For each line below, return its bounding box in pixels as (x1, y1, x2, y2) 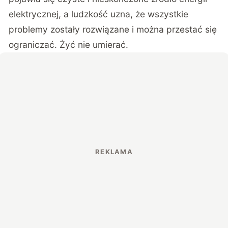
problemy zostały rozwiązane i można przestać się (9, 23, 217, 35)
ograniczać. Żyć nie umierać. (9, 39, 129, 50)
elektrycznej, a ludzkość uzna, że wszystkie (9, 8, 189, 19)
